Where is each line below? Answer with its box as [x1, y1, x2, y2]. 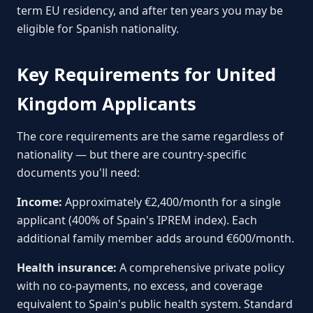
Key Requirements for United [17, 61, 276, 87]
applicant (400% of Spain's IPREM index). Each [17, 212, 257, 228]
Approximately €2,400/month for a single [62, 194, 281, 210]
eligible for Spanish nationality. [17, 20, 179, 36]
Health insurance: [17, 259, 117, 275]
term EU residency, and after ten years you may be [17, 2, 283, 18]
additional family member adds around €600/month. [17, 230, 294, 246]
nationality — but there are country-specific [17, 146, 247, 162]
